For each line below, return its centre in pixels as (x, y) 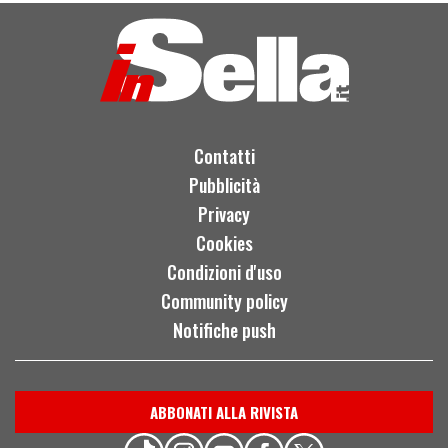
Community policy (224, 301)
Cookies (224, 243)
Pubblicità (224, 185)
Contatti (224, 156)
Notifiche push (224, 330)
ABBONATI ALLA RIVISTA (224, 412)
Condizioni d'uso (224, 272)
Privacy (224, 214)
